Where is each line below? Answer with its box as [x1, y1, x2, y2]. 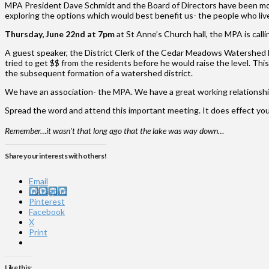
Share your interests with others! [5, 151, 107, 160]
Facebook [29, 206, 65, 217]
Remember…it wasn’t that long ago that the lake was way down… [5, 125, 224, 136]
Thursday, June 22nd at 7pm [5, 28, 115, 39]
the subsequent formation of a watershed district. [5, 67, 193, 78]
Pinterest [29, 196, 65, 207]
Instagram [29, 186, 67, 196]
